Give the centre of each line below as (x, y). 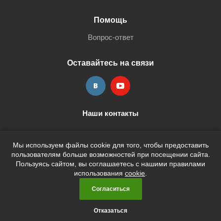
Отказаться (110, 211)
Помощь (110, 20)
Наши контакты (110, 113)
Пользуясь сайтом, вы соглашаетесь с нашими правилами (110, 164)
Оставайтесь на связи (110, 63)
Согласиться (110, 189)
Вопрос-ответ (110, 37)
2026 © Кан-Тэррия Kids (110, 188)
